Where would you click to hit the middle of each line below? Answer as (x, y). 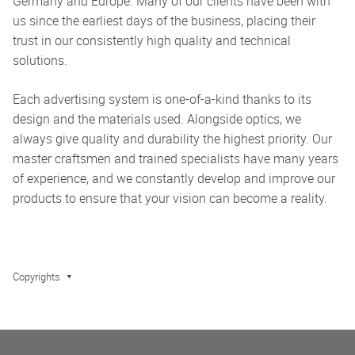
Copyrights (36, 277)
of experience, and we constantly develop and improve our (174, 178)
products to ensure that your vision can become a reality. (170, 198)
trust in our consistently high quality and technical (152, 40)
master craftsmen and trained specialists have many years (176, 158)
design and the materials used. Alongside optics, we (157, 119)
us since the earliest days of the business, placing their (164, 21)
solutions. (40, 60)
